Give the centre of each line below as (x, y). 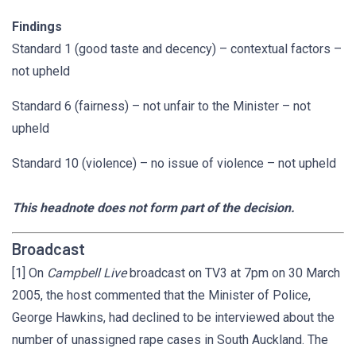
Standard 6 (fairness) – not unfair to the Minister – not (161, 106)
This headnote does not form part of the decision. (153, 208)
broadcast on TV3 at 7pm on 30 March (233, 273)
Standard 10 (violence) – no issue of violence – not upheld (174, 163)
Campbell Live (87, 273)
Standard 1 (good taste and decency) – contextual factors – (177, 49)
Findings (37, 27)
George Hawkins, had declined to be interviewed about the (173, 317)
